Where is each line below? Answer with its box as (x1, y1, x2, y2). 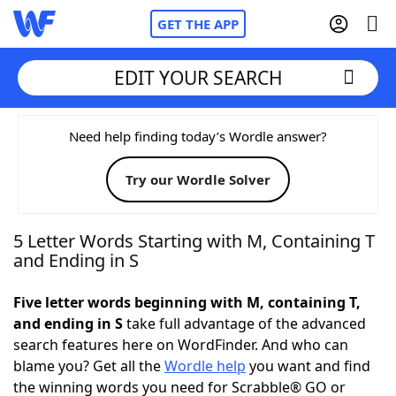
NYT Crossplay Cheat (49, 220, 187, 240)
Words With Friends (49, 171, 184, 191)
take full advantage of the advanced (123, 314, 366, 333)
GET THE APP (157, 15, 239, 33)
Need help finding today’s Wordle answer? (69, 127, 327, 145)
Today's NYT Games (49, 317, 184, 337)
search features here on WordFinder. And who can (13, 335, 348, 354)
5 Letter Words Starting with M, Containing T (13, 229, 375, 253)
